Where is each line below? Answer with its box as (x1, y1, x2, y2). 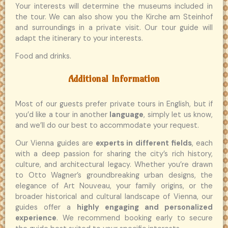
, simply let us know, (144, 109, 213, 120)
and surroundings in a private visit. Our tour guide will (15, 22, 213, 33)
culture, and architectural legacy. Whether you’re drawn (15, 160, 213, 170)
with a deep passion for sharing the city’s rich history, (15, 149, 213, 159)
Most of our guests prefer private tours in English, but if (15, 99, 213, 109)
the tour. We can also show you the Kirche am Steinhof (15, 12, 213, 22)
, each (191, 138, 213, 149)
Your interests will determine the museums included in (15, 1, 213, 11)
